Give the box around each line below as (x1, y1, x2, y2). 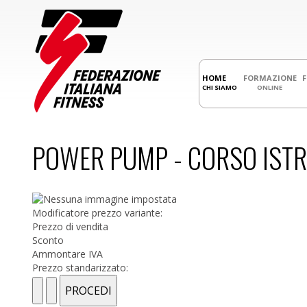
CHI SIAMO (202, 82, 238, 92)
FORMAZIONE (243, 73, 297, 83)
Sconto (32, 234, 64, 247)
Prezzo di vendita (32, 220, 108, 234)
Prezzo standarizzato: (32, 261, 128, 275)
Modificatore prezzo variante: (32, 206, 162, 220)
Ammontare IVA (32, 247, 103, 261)
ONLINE (257, 82, 283, 92)
